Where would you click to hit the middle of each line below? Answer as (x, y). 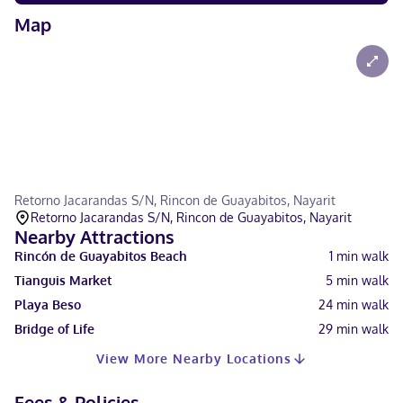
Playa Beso (48, 304)
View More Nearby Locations (193, 358)
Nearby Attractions (94, 237)
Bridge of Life (54, 329)
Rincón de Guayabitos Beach (101, 256)
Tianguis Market (63, 280)
